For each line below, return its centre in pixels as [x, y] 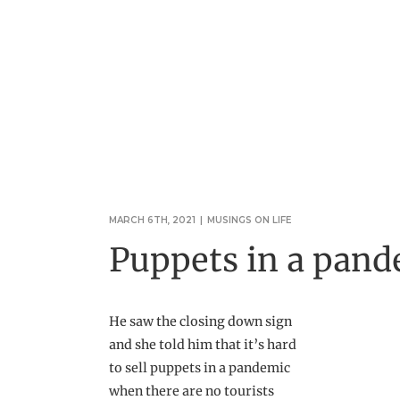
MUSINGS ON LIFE [250, 220]
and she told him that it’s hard [203, 344]
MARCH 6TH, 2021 [152, 220]
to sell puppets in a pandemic [200, 367]
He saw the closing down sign [200, 321]
